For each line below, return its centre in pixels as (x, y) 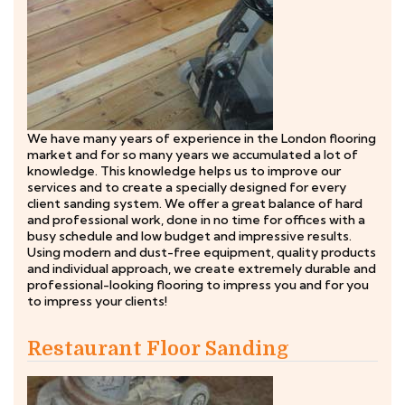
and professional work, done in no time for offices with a (196, 220)
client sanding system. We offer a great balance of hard (195, 203)
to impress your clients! (97, 301)
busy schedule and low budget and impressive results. (189, 236)
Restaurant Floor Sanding (158, 348)
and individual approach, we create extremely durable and (202, 268)
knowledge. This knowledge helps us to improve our (184, 171)
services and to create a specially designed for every (187, 187)
